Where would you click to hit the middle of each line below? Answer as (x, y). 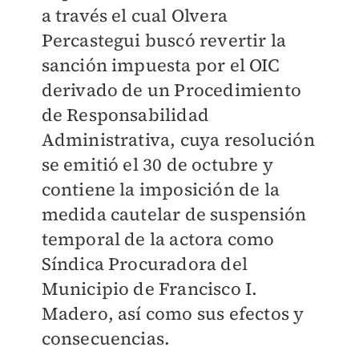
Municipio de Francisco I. (149, 288)
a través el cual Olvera (135, 15)
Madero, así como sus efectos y (173, 313)
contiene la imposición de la (161, 189)
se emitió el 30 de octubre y (157, 164)
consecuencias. (106, 338)
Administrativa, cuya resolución (178, 139)
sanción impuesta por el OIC (160, 65)
